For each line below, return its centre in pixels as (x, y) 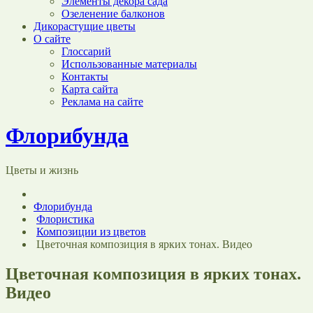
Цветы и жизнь (42, 170)
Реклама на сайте (102, 102)
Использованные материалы (129, 64)
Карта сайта (90, 89)
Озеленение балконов (113, 14)
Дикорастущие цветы (85, 26)
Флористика (65, 219)
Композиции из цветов (91, 231)
